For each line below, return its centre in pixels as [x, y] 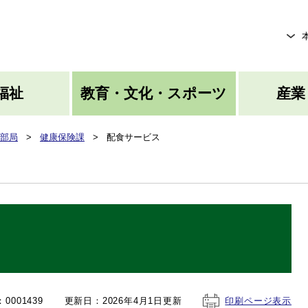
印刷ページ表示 [258, 301]
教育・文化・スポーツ [154, 93]
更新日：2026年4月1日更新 [123, 301]
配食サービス [133, 137]
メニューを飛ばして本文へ [154, 10]
